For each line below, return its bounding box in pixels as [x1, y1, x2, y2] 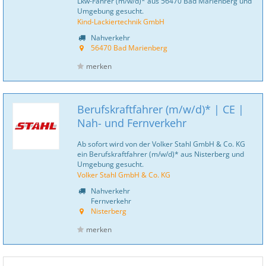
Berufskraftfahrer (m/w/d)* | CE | [77, 102, 244, 116]
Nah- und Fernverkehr [77, 116, 186, 130]
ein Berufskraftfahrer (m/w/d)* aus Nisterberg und [77, 149, 244, 159]
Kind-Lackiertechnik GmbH [77, 17, 164, 26]
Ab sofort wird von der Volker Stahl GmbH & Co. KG [77, 139, 245, 148]
